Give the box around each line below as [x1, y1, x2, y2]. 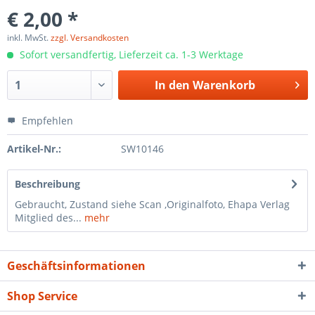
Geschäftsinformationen [7, 258, 146, 274]
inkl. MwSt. [7, 32, 51, 44]
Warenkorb [192, 77, 255, 93]
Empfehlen [19, 114, 73, 127]
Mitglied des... [15, 211, 82, 224]
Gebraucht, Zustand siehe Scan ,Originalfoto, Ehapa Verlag [15, 198, 292, 211]
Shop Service [7, 288, 77, 304]
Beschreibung [15, 177, 80, 191]
